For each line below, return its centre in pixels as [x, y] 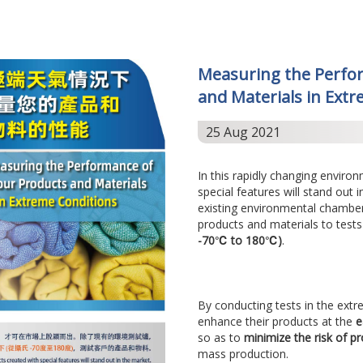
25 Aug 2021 [243, 132]
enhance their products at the [276, 322]
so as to [220, 338]
